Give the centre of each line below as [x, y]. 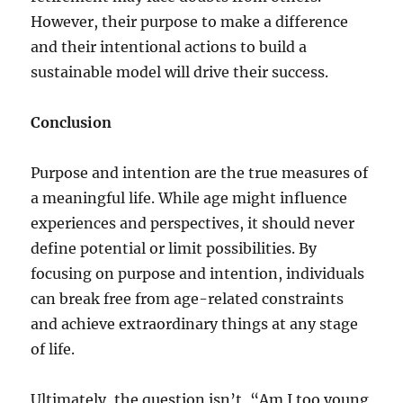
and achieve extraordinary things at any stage [195, 323]
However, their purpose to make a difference [190, 21]
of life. [53, 349]
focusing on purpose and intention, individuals [198, 273]
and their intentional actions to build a [169, 46]
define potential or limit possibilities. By [174, 248]
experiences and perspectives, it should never [193, 223]
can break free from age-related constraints [188, 298]
